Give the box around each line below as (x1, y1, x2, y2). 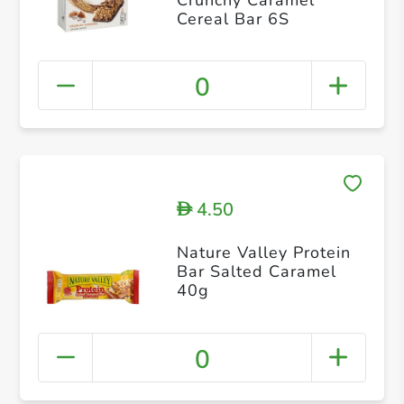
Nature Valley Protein (176, 242, 351, 264)
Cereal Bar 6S (176, 7, 289, 30)
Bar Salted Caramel (176, 261, 336, 283)
